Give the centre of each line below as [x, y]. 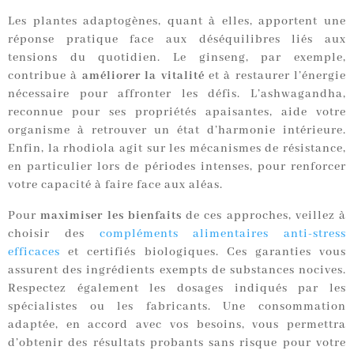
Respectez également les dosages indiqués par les [177, 289]
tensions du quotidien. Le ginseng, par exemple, [177, 58]
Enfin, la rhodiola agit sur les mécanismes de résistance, [177, 149]
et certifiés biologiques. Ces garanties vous [203, 252]
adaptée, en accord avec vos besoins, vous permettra [177, 325]
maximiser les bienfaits [111, 216]
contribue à [45, 76]
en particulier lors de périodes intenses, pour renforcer [177, 167]
